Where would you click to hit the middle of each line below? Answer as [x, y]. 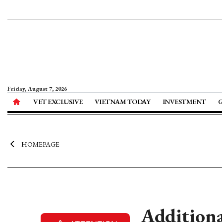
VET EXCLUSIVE [58, 102]
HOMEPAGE [40, 144]
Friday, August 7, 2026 [37, 89]
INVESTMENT [184, 102]
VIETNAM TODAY [122, 102]
